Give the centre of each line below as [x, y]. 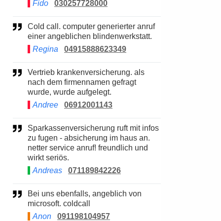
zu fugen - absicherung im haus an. [89, 138]
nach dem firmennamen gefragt [82, 82]
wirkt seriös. [48, 158]
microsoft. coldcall [59, 203]
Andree [45, 105]
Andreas [47, 170]
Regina [45, 49]
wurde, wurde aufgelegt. [70, 92]
